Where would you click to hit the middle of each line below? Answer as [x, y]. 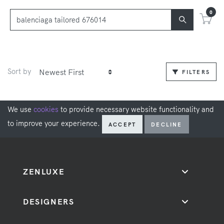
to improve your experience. [55, 124]
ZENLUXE [44, 172]
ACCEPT [122, 124]
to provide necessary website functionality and [136, 110]
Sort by [19, 72]
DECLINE [167, 124]
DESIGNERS [49, 202]
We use [20, 110]
